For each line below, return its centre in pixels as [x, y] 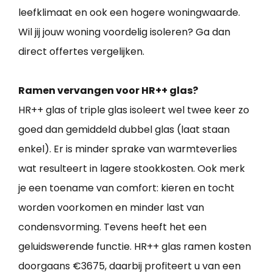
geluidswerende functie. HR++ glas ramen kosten [135, 246]
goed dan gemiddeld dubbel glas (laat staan [124, 129]
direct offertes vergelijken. [81, 51]
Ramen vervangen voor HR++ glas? [108, 90]
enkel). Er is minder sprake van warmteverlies [128, 149]
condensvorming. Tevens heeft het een [112, 227]
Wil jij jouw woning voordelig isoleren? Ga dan [124, 32]
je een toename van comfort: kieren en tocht [126, 188]
